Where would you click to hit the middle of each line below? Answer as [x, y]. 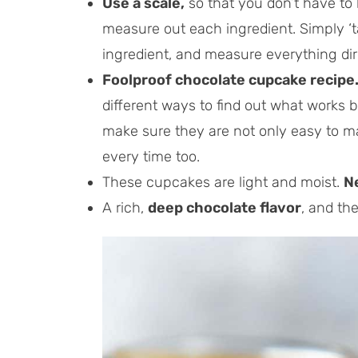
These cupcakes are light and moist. [223, 183]
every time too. [151, 157]
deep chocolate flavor [225, 208]
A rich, [125, 208]
